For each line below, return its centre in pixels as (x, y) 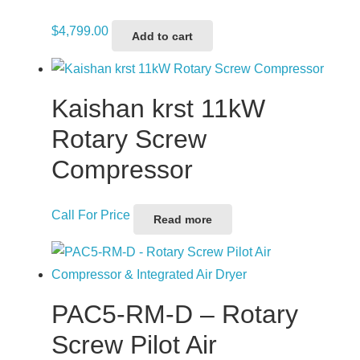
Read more (183, 219)
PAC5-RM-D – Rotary (175, 315)
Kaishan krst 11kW (158, 108)
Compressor (122, 169)
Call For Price (91, 215)
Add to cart (163, 36)
